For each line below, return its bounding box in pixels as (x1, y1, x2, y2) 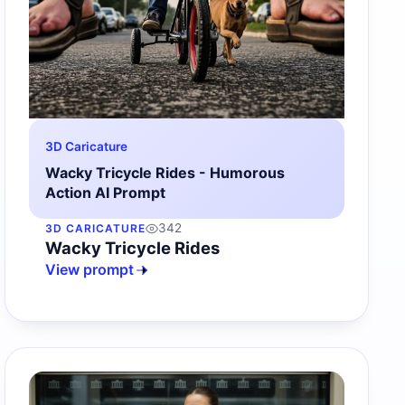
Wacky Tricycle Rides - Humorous (45, 164, 286, 183)
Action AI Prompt (45, 184, 166, 202)
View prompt (45, 260, 135, 279)
